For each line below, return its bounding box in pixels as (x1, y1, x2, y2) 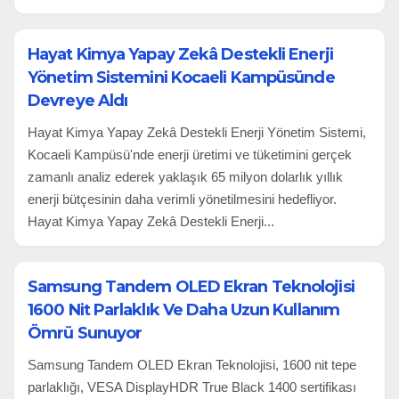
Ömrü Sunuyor (28, 322, 142, 343)
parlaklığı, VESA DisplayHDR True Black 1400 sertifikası (28, 379, 356, 395)
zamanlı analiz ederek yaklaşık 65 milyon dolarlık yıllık (28, 168, 343, 184)
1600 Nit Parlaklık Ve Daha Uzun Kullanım (28, 299, 340, 320)
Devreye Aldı (28, 90, 128, 110)
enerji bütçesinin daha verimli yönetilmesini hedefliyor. (28, 191, 337, 207)
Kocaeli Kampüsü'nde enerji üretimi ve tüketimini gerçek (28, 146, 352, 162)
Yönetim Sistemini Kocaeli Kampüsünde (28, 67, 335, 87)
